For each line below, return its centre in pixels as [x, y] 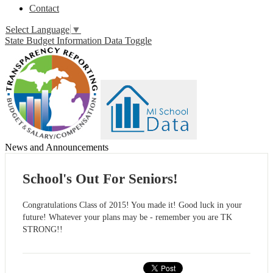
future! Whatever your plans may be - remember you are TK [127, 218]
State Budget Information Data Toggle [78, 41]
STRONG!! [43, 230]
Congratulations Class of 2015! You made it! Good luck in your [132, 205]
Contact [44, 8]
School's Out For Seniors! [100, 179]
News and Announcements [57, 147]
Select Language [37, 30]
